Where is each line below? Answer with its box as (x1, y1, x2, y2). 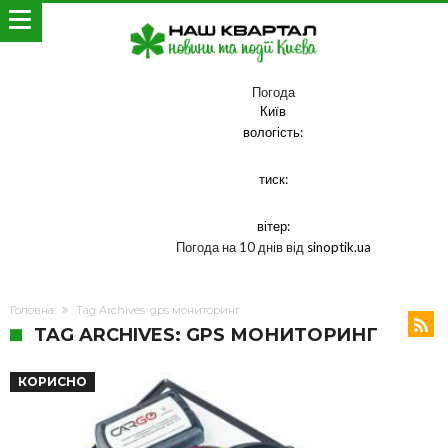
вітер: (256, 218, 290, 234)
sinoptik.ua (306, 239, 371, 255)
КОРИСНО (18, 374, 87, 389)
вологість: (243, 124, 303, 140)
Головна (10, 303, 54, 317)
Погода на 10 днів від (175, 239, 307, 255)
